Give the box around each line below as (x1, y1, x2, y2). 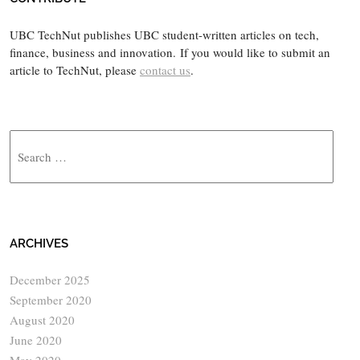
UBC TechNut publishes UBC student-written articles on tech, (10, 26, 319, 43)
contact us (140, 61, 190, 78)
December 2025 (10, 271, 90, 288)
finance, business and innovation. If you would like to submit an (10, 43, 330, 60)
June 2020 (10, 331, 62, 348)
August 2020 (10, 311, 75, 328)
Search (9, 129, 43, 146)
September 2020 (10, 291, 92, 308)
